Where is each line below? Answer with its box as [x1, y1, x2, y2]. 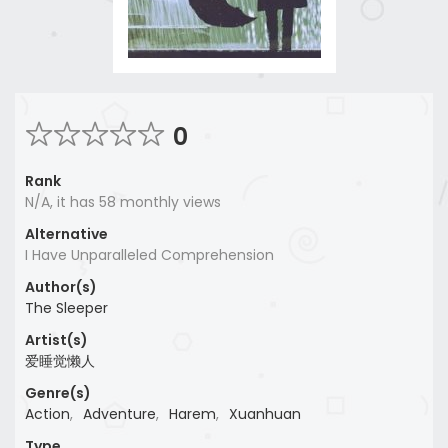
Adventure [83, 404, 156, 425]
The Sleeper [25, 298, 108, 319]
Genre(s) [25, 383, 91, 404]
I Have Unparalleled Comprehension [25, 245, 274, 266]
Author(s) [25, 277, 97, 298]
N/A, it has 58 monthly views [25, 192, 221, 213]
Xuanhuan [229, 404, 301, 425]
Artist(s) [25, 330, 88, 351]
